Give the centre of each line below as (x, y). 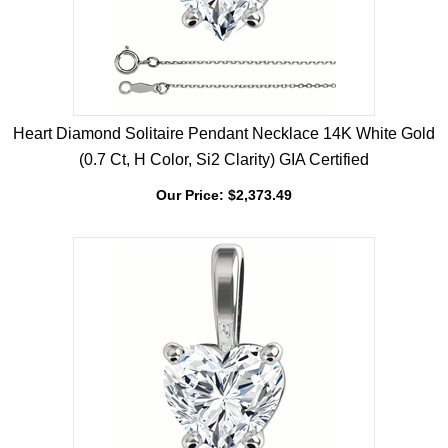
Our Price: (190, 233)
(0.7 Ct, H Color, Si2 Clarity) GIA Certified (224, 197)
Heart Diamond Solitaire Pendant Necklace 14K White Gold (224, 171)
